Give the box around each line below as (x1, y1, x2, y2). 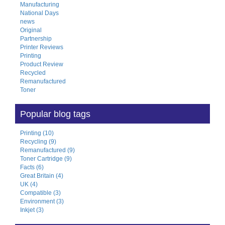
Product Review (20, 60, 63, 68)
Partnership (20, 35, 52, 42)
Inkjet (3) (20, 206, 44, 213)
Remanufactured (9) (20, 146, 75, 154)
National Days (20, 9, 59, 17)
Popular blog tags (20, 108, 90, 119)
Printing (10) (20, 129, 54, 137)
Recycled (20, 69, 46, 76)
